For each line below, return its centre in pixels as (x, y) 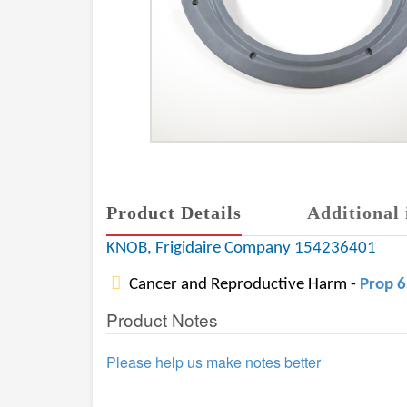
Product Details (174, 213)
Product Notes (162, 319)
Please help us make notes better (213, 362)
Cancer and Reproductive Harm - (243, 285)
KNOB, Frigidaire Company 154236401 (241, 248)
